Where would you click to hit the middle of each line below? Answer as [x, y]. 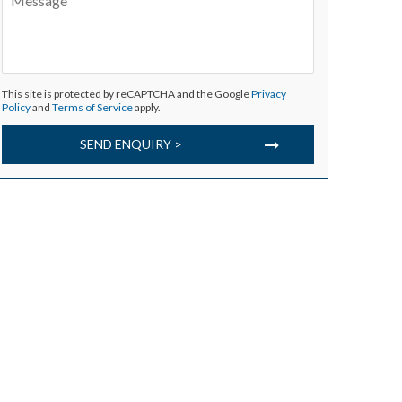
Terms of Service [92, 107]
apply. [146, 107]
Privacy [268, 94]
